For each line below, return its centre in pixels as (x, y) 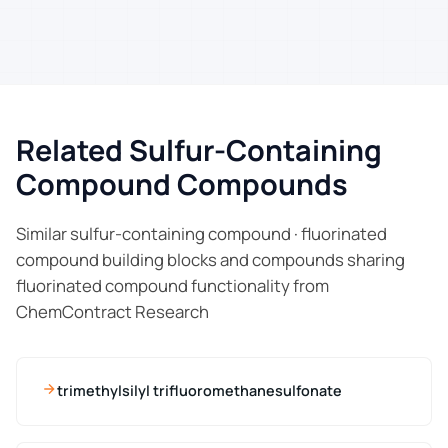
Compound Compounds (182, 183)
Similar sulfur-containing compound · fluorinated (201, 233)
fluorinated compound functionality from (172, 285)
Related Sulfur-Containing (199, 149)
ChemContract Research (112, 311)
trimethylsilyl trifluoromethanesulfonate (199, 391)
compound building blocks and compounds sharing (210, 259)
